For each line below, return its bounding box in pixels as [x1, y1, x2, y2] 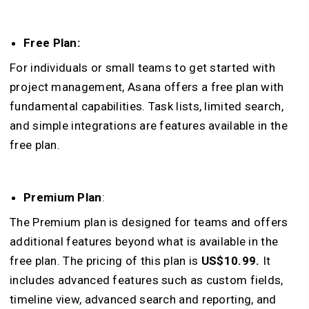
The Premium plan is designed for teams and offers [10, 215, 288, 230]
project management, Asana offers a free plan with [10, 80, 284, 94]
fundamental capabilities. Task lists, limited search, [10, 99, 283, 114]
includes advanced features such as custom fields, [10, 273, 283, 288]
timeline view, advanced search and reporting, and [10, 292, 277, 307]
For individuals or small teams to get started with [10, 61, 275, 75]
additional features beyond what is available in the [10, 235, 279, 249]
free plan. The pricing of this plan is [10, 254, 199, 268]
